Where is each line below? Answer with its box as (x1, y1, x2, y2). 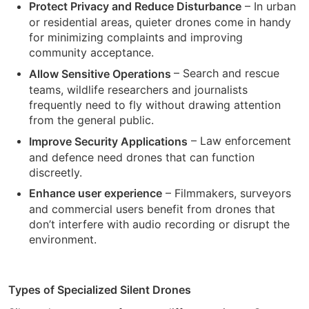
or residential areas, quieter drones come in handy (29, 15, 291, 30)
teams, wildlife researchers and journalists (29, 83, 248, 97)
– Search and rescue (174, 66, 279, 81)
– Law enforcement (188, 134, 291, 148)
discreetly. (29, 165, 82, 179)
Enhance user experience (29, 186, 162, 201)
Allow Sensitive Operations (29, 67, 174, 81)
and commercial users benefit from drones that (29, 202, 275, 217)
